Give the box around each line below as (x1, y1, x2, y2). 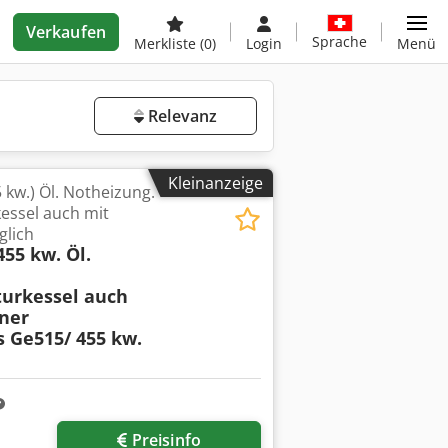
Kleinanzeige (168, 172, 263, 194)
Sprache (312, 31, 367, 51)
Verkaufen (25, 21, 106, 43)
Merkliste (134, 34, 200, 53)
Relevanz (143, 105, 218, 127)
